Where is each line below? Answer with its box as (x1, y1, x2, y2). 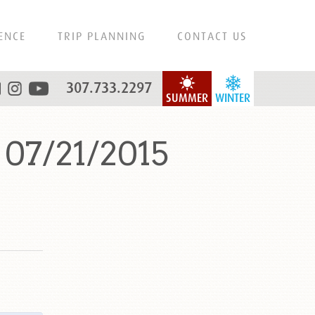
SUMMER (166, 91, 208, 105)
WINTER (215, 91, 250, 105)
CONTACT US (177, 30, 247, 42)
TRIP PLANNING (58, 30, 146, 42)
